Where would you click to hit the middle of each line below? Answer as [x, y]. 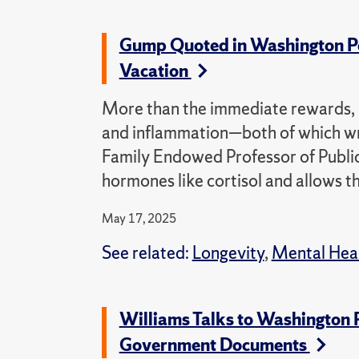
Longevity [228, 253]
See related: [147, 253]
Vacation [155, 71]
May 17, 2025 [139, 218]
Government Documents [214, 345]
